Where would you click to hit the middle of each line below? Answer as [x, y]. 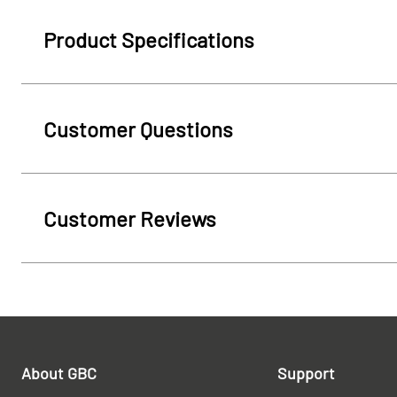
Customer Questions [138, 128]
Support [306, 373]
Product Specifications [149, 39]
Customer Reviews [130, 218]
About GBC [59, 373]
